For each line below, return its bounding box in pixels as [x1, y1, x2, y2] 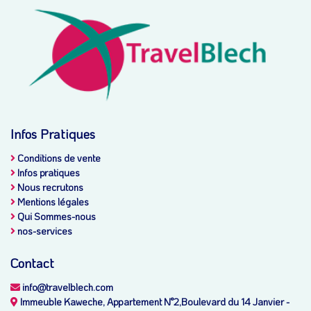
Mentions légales [15, 195, 89, 209]
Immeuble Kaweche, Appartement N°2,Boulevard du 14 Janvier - [18, 295, 289, 309]
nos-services [15, 224, 72, 238]
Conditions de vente [15, 151, 101, 165]
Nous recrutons [15, 180, 83, 194]
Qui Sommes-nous [15, 210, 96, 224]
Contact [10, 254, 54, 272]
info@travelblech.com [20, 280, 113, 294]
